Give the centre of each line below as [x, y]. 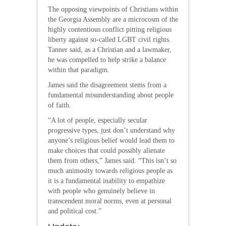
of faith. [60, 105]
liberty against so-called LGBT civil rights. [109, 39]
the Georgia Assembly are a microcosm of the [113, 19]
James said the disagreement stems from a [107, 85]
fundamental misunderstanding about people [111, 95]
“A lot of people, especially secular [98, 120]
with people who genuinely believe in [101, 191]
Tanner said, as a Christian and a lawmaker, [110, 49]
